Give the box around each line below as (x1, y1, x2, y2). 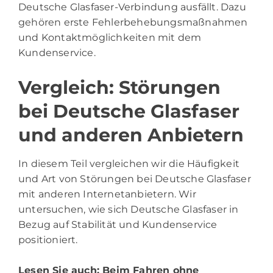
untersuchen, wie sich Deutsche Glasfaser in (18, 203, 239, 215)
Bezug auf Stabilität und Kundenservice (18, 218, 218, 230)
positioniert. (18, 233, 78, 246)
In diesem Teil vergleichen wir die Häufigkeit (18, 157, 240, 169)
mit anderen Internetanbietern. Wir (18, 188, 196, 200)
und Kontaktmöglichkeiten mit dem (18, 31, 202, 43)
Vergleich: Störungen (18, 76, 221, 99)
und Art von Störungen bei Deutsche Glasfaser (18, 172, 251, 185)
